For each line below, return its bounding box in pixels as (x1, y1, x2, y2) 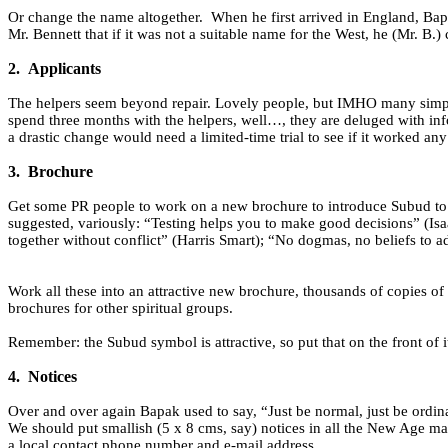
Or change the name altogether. (8, 9, 203, 26)
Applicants (28, 60, 101, 78)
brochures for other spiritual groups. (8, 300, 233, 317)
